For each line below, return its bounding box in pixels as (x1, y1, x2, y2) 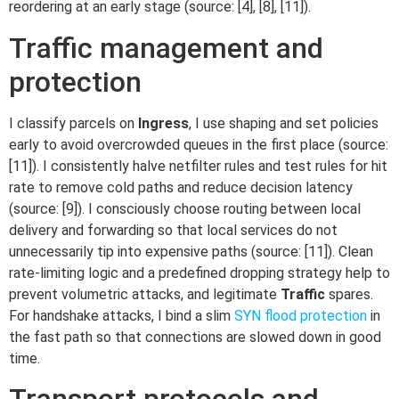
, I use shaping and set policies (189, 114, 379, 132)
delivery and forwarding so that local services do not (9, 221, 338, 239)
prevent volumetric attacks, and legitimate (9, 285, 281, 303)
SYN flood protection (234, 306, 367, 324)
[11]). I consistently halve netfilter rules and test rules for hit (9, 157, 387, 175)
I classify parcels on (9, 114, 138, 132)
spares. (325, 285, 373, 303)
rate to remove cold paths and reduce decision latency (9, 178, 353, 196)
